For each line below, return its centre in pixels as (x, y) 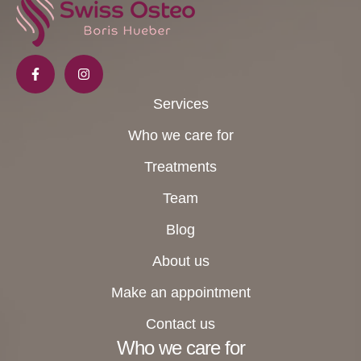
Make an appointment (180, 292)
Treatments (180, 166)
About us (180, 261)
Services (180, 104)
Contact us (180, 324)
